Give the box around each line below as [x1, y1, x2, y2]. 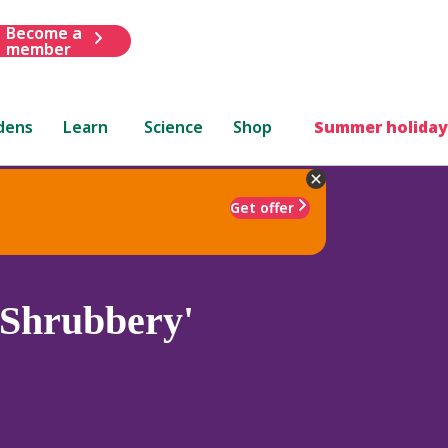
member [5, 37, 71, 60]
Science [144, 115, 204, 138]
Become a [5, 21, 82, 44]
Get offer [230, 197, 294, 217]
